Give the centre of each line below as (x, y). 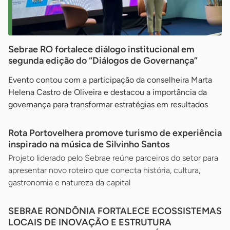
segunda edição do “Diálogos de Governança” (103, 60)
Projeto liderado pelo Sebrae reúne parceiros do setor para (113, 158)
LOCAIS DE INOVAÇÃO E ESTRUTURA (90, 222)
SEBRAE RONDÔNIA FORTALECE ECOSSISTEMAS (115, 211)
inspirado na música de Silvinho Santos (89, 144)
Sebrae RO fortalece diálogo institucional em (101, 49)
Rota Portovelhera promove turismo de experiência (115, 133)
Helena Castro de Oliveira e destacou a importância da (108, 92)
